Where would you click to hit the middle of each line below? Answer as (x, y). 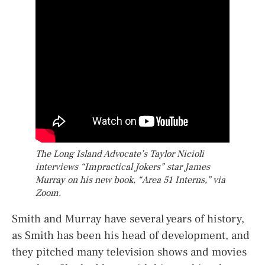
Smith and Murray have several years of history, (128, 219)
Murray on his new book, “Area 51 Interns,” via (130, 180)
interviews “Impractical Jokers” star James (123, 167)
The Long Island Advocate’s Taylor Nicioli (120, 153)
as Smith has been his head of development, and (131, 235)
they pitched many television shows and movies (129, 252)
